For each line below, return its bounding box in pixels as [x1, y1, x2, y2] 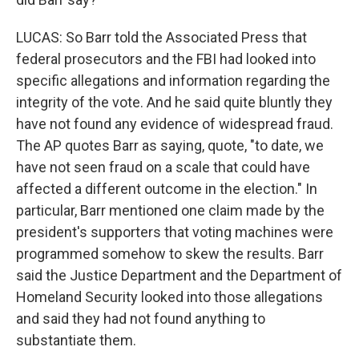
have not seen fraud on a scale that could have [16, 159, 310, 175]
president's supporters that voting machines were [16, 224, 333, 240]
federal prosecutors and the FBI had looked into [16, 50, 316, 67]
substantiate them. [16, 332, 136, 349]
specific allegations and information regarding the [16, 72, 330, 89]
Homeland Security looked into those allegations [16, 288, 323, 305]
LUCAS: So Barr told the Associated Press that [16, 29, 307, 46]
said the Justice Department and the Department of [16, 267, 342, 284]
